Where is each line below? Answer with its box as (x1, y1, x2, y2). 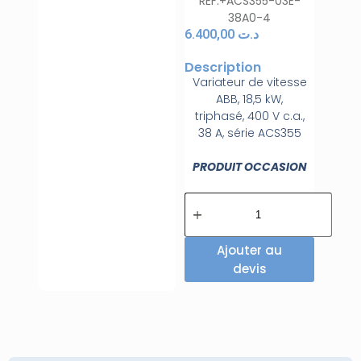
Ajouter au (217, 241, 283, 259)
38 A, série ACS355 (197, 124, 301, 141)
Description (185, 57, 262, 77)
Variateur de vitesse (192, 73, 307, 90)
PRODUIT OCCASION (192, 158, 307, 175)
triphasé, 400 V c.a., (194, 107, 305, 124)
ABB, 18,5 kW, (216, 90, 284, 107)
